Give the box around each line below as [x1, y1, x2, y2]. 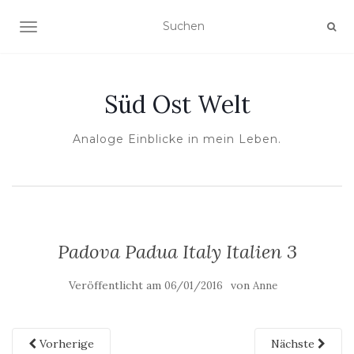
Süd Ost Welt [104, 89, 250, 119]
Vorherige [36, 337, 94, 351]
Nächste [271, 337, 318, 351]
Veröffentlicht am [69, 278, 164, 292]
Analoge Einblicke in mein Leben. [73, 132, 281, 146]
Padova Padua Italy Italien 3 [57, 239, 297, 264]
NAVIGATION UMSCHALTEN [28, 21, 187, 36]
